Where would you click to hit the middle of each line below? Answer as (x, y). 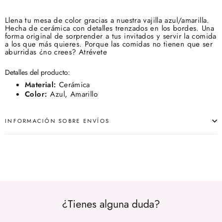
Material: (41, 84)
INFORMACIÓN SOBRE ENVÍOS (57, 121)
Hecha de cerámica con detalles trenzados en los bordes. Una (110, 28)
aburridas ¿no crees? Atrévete (56, 52)
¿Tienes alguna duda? (111, 204)
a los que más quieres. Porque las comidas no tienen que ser (109, 44)
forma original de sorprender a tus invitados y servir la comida (111, 36)
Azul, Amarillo (72, 94)
